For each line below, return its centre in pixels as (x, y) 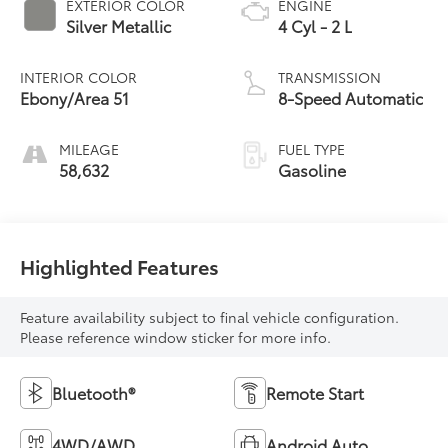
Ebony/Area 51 (75, 97)
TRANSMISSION (329, 76)
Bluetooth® (94, 393)
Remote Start (315, 393)
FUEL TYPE (311, 148)
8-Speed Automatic (350, 97)
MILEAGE (89, 148)
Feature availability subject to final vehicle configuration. (210, 317)
